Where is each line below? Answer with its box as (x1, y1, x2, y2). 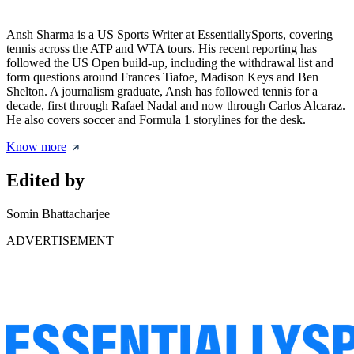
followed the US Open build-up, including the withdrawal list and (6, 56, 333, 70)
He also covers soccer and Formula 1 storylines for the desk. (6, 113, 306, 127)
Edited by (6, 170, 85, 191)
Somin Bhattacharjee (6, 207, 110, 221)
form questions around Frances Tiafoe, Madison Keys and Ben (6, 70, 318, 85)
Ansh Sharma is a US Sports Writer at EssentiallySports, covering (6, 28, 333, 42)
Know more (6, 140, 66, 154)
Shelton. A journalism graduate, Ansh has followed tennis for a (6, 85, 318, 99)
